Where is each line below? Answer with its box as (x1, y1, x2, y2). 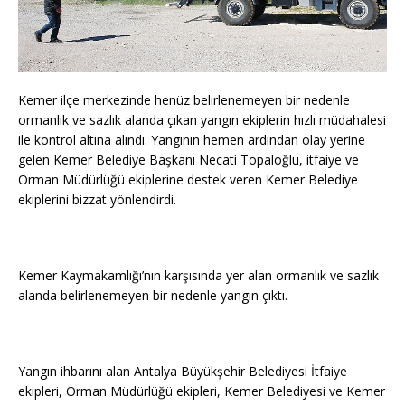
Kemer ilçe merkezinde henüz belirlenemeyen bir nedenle (18, 90, 350, 108)
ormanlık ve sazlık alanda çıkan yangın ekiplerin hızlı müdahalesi (18, 110, 386, 128)
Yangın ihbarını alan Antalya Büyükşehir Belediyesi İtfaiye (18, 362, 347, 380)
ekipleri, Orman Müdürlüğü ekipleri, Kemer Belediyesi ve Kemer (18, 381, 385, 400)
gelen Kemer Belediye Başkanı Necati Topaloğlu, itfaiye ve (18, 150, 359, 168)
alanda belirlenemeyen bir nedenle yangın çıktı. (18, 286, 287, 304)
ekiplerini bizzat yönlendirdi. (18, 190, 176, 208)
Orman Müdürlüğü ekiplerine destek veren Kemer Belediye (18, 170, 358, 188)
